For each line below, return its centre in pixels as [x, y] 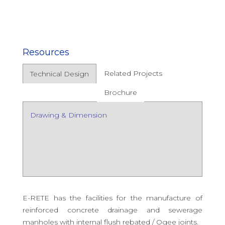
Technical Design [60, 74]
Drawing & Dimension [69, 115]
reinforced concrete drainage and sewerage [113, 210]
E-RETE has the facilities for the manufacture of [113, 198]
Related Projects [133, 74]
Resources [46, 52]
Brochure [121, 93]
